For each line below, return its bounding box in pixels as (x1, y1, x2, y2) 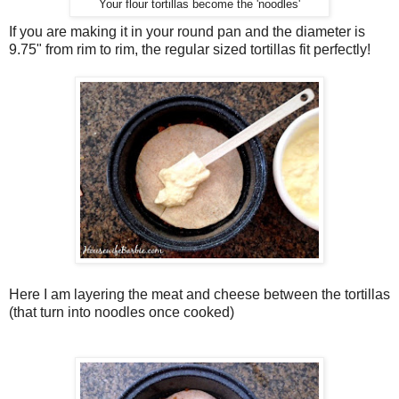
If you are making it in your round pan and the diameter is (9, 24, 365, 40)
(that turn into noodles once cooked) (9, 305, 234, 321)
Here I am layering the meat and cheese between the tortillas (9, 287, 390, 303)
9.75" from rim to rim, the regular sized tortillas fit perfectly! (9, 42, 370, 58)
